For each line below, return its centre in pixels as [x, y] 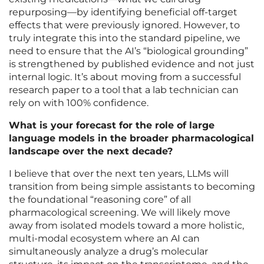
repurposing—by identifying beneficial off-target [123, 12]
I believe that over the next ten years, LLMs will [119, 174]
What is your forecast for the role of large [112, 126]
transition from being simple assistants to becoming [132, 187]
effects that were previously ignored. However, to [124, 25]
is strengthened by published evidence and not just [132, 64]
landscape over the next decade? [91, 151]
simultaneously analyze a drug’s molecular [108, 252]
